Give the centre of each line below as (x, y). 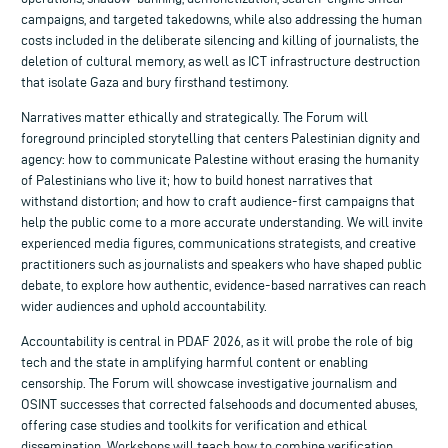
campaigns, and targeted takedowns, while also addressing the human (221, 19)
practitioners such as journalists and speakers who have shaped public (221, 264)
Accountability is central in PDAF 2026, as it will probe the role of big (217, 341)
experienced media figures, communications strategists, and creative (218, 243)
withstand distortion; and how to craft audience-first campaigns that (218, 201)
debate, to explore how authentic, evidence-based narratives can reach (223, 285)
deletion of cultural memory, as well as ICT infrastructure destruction (220, 61)
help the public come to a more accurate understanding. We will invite (222, 222)
